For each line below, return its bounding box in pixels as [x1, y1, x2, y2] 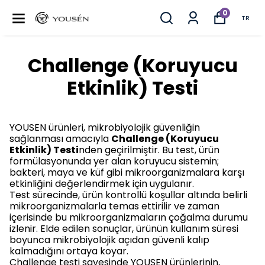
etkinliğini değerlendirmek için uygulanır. [9, 177, 194, 190]
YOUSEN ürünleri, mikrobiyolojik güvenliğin [9, 121, 200, 134]
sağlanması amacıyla [9, 132, 111, 146]
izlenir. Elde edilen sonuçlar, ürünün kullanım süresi [9, 222, 238, 235]
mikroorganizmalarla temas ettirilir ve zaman [9, 199, 219, 213]
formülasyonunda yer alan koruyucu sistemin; [9, 154, 219, 168]
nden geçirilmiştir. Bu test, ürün [79, 143, 219, 157]
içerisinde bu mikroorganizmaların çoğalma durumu [9, 211, 248, 224]
